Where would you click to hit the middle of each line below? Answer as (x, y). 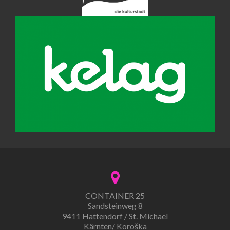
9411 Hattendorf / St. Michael (115, 216)
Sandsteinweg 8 (115, 205)
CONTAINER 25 (115, 195)
